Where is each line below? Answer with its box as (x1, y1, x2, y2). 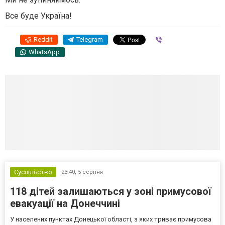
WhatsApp (29, 48, 60, 56)
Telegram (76, 36, 103, 44)
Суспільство (14, 168, 52, 176)
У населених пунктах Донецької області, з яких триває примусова (10, 215, 211, 223)
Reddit (34, 36, 53, 44)
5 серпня (78, 169, 103, 176)
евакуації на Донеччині (10, 197, 120, 210)
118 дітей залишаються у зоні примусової (10, 185, 211, 198)
